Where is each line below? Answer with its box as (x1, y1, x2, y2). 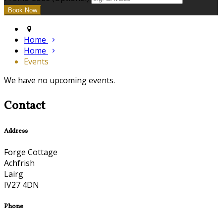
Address (4, 126, 28, 136)
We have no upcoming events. (4, 75, 115, 86)
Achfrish (4, 158, 35, 169)
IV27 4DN (4, 179, 39, 191)
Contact (4, 98, 45, 115)
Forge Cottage (4, 147, 57, 158)
